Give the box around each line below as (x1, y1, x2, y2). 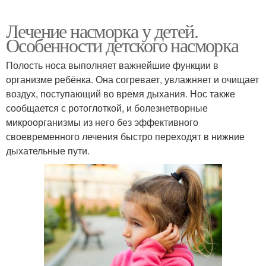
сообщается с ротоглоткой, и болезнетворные (6, 100, 208, 115)
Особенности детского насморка (6, 31, 239, 58)
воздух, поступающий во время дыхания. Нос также (6, 86, 235, 100)
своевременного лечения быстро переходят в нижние (6, 129, 245, 143)
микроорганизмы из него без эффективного (6, 115, 198, 129)
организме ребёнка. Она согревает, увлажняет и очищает (6, 72, 259, 86)
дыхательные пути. (6, 143, 90, 157)
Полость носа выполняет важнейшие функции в (6, 58, 218, 72)
